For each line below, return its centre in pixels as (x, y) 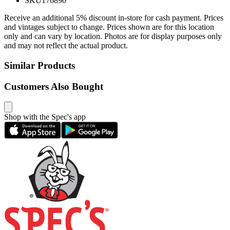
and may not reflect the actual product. (66, 46)
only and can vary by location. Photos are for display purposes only (113, 36)
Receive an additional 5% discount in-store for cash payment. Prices (114, 18)
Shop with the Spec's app (45, 117)
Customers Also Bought (54, 86)
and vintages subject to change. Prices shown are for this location (109, 27)
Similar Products (40, 66)
